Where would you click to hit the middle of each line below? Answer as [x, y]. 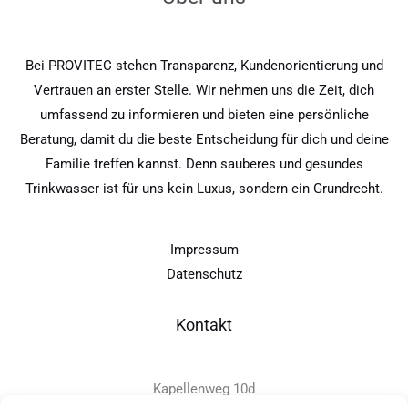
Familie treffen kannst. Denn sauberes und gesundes [204, 163]
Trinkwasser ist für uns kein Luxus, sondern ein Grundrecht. [204, 188]
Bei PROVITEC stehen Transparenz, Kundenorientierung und [204, 65]
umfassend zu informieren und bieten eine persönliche [204, 114]
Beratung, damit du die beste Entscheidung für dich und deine [204, 139]
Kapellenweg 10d [204, 388]
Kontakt [204, 325]
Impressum [204, 250]
